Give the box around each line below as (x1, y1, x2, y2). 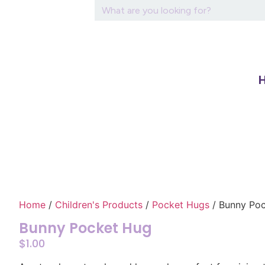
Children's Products (55, 199, 143, 211)
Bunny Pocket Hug (19, 218, 152, 238)
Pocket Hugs (152, 199, 209, 211)
